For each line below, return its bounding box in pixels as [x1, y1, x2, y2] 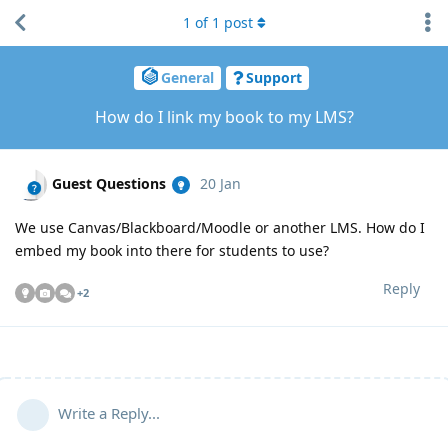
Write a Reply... [58, 403, 160, 424]
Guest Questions [52, 173, 166, 193]
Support [246, 68, 303, 88]
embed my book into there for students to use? [15, 241, 329, 261]
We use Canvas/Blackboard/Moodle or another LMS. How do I [15, 218, 425, 238]
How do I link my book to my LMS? [94, 106, 354, 129]
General [161, 68, 215, 88]
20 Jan [200, 173, 241, 193]
